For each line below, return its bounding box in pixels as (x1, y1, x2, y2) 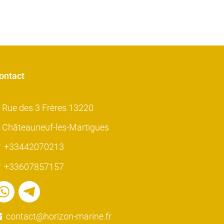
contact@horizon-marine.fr (6, 211, 111, 222)
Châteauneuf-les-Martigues (2, 122, 109, 133)
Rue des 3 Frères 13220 (2, 102, 93, 113)
